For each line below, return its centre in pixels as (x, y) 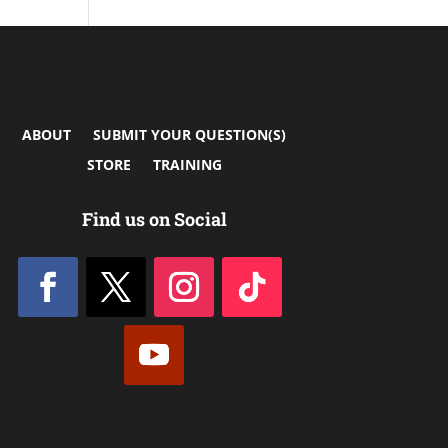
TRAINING (187, 165)
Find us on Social (154, 218)
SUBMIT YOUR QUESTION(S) (190, 135)
